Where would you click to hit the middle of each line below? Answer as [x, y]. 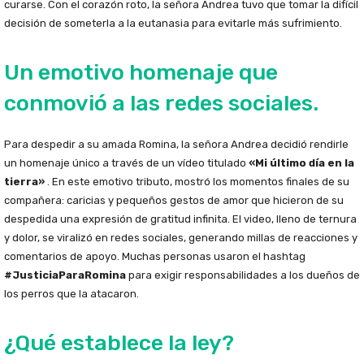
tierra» [24, 182]
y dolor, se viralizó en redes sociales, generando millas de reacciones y [181, 238]
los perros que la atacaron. [71, 294]
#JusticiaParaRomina [65, 275]
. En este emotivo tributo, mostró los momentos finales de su [197, 182]
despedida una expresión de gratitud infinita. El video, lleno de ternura [180, 219]
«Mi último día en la [301, 163]
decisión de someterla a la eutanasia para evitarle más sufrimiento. [173, 24]
